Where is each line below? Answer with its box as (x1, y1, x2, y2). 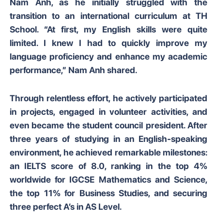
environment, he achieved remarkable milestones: (10, 147, 207, 157)
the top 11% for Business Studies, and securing (10, 188, 207, 198)
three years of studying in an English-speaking (10, 134, 207, 144)
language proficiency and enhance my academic (10, 51, 207, 62)
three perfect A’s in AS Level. (10, 201, 122, 212)
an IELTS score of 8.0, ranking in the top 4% (10, 161, 207, 171)
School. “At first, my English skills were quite (10, 24, 207, 34)
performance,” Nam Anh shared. (10, 65, 137, 75)
